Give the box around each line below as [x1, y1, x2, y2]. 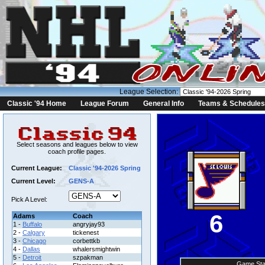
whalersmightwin [73, 245, 120, 253]
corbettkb [73, 237, 100, 244]
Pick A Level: [11, 196, 47, 203]
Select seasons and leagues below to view [16, 141, 138, 148]
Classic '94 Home [7, 99, 66, 108]
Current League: [11, 164, 62, 172]
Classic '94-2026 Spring [69, 164, 141, 172]
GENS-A [69, 177, 94, 185]
